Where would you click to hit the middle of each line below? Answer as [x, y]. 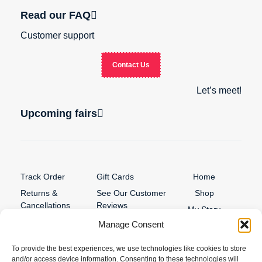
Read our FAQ [56, 15]
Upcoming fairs [59, 113]
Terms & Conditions [56, 222]
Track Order [43, 177]
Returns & [39, 193]
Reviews [112, 205]
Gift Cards [115, 177]
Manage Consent [131, 224]
